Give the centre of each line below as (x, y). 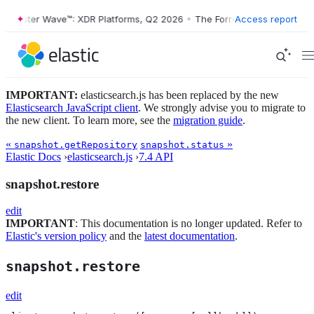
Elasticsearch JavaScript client (72, 108)
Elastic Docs (33, 157)
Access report (266, 19)
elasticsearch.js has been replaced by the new (178, 95)
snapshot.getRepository (76, 145)
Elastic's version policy (56, 236)
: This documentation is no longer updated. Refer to (189, 224)
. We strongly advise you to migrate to (222, 108)
